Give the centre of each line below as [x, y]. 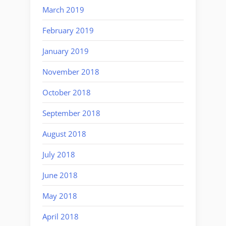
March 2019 [63, 9]
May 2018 [60, 195]
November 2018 [71, 71]
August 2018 [64, 133]
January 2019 [66, 51]
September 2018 [71, 113]
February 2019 [68, 30]
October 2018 [67, 92]
